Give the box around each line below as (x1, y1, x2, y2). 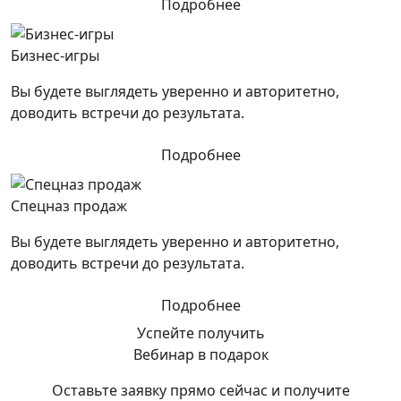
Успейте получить (136, 322, 265, 343)
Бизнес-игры (11, 45, 99, 65)
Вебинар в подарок (132, 344, 269, 364)
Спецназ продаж (11, 195, 127, 216)
